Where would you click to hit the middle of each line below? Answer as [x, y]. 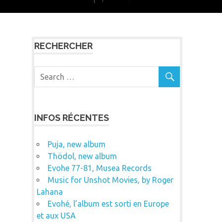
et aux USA [56, 215]
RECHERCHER [63, 46]
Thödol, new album [82, 156]
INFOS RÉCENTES [72, 117]
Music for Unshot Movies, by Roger [110, 180]
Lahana [50, 192]
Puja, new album [76, 144]
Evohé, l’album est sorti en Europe [108, 203]
